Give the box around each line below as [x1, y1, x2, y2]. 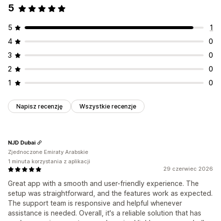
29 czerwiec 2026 [163, 165, 213, 173]
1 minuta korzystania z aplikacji [8, 158, 90, 165]
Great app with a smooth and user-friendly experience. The [8, 179, 199, 188]
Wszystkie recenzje [79, 103, 136, 110]
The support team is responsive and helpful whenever [8, 199, 182, 208]
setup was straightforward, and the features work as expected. [8, 189, 213, 198]
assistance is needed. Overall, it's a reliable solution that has [8, 209, 201, 218]
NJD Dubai [8, 139, 36, 146]
